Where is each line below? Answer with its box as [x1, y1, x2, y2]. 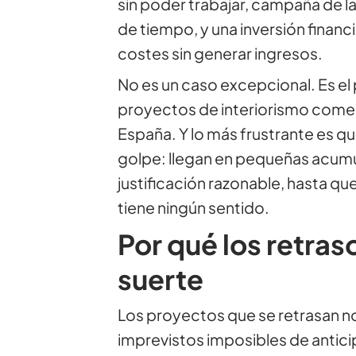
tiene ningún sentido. [117, 197, 269, 217]
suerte [117, 261, 203, 296]
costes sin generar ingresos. [117, 43, 323, 63]
